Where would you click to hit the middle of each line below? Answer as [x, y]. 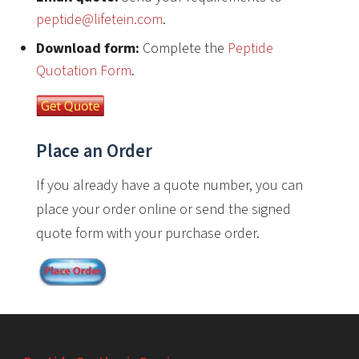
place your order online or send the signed [163, 209]
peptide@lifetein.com [99, 19]
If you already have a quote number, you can [169, 185]
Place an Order [94, 151]
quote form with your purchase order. [148, 233]
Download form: [88, 48]
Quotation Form [84, 71]
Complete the [184, 48]
